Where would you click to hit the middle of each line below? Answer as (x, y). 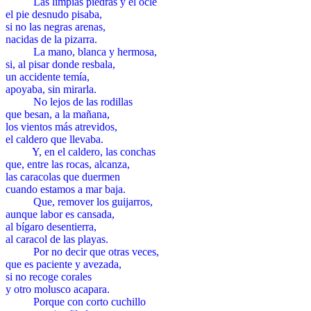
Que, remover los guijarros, (93, 201)
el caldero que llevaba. (54, 139)
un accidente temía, (48, 76)
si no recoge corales (49, 276)
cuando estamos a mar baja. (66, 189)
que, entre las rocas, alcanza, (68, 164)
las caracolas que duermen (63, 176)
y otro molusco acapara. (58, 289)
